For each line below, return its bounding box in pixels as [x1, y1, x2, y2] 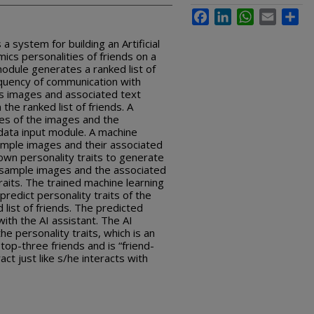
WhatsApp [254, 9, 293, 19]
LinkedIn [231, 9, 264, 19]
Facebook [209, 9, 247, 19]
